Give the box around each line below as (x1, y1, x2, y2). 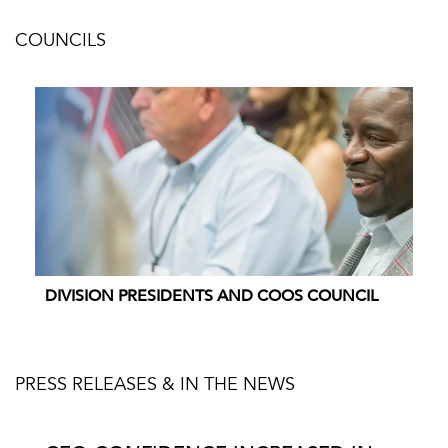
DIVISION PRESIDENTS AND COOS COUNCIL (45, 286, 378, 306)
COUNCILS (15, 33, 106, 51)
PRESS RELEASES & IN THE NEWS (15, 377, 295, 395)
